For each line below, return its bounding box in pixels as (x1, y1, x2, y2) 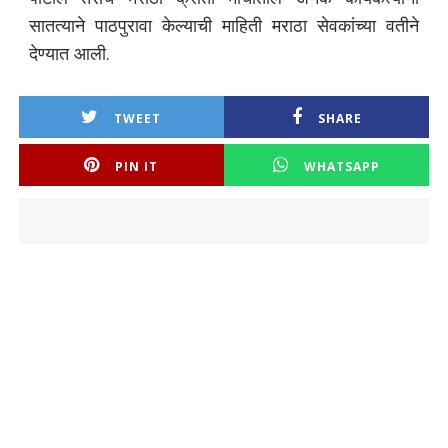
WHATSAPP (304, 158, 380, 176)
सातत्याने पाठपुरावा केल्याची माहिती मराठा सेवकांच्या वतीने (28, 13, 420, 38)
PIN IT (115, 158, 159, 176)
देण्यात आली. (28, 41, 110, 66)
